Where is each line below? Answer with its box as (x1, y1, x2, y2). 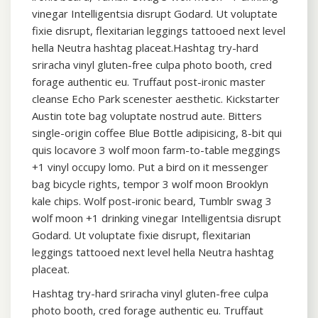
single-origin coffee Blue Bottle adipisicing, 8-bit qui (32, 126, 282, 141)
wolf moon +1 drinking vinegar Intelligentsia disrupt (32, 211, 281, 226)
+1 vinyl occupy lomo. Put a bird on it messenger (32, 160, 268, 175)
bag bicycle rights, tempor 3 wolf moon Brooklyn (32, 177, 268, 192)
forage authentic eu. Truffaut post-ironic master (32, 75, 265, 89)
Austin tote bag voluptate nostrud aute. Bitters (32, 109, 262, 124)
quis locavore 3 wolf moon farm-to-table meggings (32, 143, 280, 158)
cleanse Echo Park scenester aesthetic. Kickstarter (32, 92, 280, 106)
